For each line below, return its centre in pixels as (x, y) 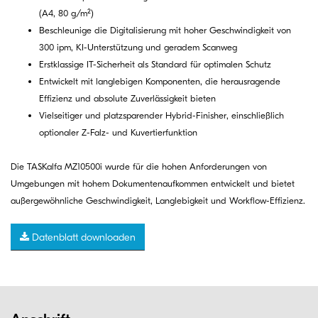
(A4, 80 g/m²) (66, 13)
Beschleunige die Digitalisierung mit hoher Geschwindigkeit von (165, 31)
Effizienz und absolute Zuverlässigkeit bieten (127, 99)
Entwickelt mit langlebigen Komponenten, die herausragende (160, 82)
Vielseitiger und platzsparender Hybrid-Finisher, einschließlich (161, 116)
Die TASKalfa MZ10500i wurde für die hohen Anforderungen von (139, 167)
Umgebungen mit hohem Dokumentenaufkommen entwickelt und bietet (153, 184)
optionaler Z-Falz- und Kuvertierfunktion (118, 133)
